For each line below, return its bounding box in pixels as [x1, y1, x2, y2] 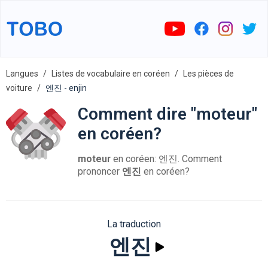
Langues [6, 69, 38, 78]
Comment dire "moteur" [78, 104, 257, 124]
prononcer [78, 166, 122, 177]
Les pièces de [183, 69, 234, 78]
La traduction [107, 218, 161, 230]
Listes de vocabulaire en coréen [51, 69, 170, 78]
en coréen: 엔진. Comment [111, 153, 222, 165]
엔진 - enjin [45, 83, 87, 93]
